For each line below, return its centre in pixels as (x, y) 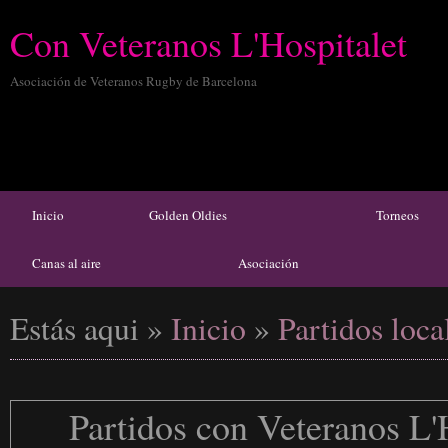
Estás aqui (74, 328)
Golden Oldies (188, 215)
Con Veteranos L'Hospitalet (208, 43)
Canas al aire (66, 263)
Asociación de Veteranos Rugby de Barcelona (133, 81)
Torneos (397, 215)
